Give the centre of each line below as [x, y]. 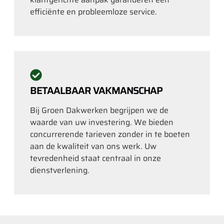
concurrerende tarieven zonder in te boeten [110, 134]
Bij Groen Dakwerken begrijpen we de [99, 110]
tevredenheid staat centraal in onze [95, 158]
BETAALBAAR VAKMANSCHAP [96, 90]
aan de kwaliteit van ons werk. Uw [93, 146]
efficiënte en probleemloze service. [93, 11]
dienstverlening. [60, 170]
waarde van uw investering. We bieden [102, 122]
